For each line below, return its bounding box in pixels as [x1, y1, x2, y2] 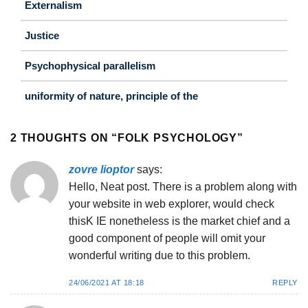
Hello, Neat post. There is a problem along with [69, 180, 297, 192]
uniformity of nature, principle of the [25, 89, 198, 102]
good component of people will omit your [69, 232, 265, 244]
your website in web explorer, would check [69, 197, 274, 210]
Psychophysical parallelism [25, 59, 155, 71]
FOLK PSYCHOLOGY [118, 131, 238, 144]
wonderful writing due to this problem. [69, 249, 250, 261]
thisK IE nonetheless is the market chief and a [69, 214, 290, 227]
